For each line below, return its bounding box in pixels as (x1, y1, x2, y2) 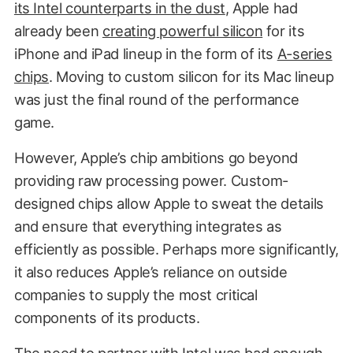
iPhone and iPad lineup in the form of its (13, 44, 277, 62)
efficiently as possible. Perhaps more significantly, (13, 240, 339, 258)
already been (13, 21, 102, 39)
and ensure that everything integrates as (13, 217, 282, 235)
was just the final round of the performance (13, 90, 299, 108)
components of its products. (13, 308, 200, 326)
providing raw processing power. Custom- (13, 171, 288, 189)
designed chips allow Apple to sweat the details (13, 194, 324, 212)
